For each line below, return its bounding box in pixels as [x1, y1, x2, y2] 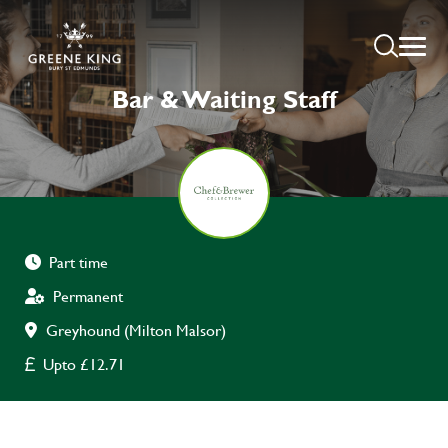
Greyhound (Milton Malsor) [46, 318, 226, 342]
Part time [49, 250, 108, 274]
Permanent [53, 284, 123, 308]
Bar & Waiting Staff [111, 81, 337, 116]
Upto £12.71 [43, 352, 125, 376]
